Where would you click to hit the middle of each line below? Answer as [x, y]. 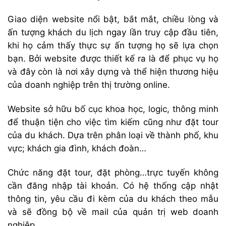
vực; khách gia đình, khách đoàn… [77, 148]
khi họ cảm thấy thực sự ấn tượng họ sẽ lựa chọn [113, 45]
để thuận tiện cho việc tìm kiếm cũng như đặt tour [113, 122]
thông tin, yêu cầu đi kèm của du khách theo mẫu [113, 199]
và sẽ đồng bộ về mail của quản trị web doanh [113, 212]
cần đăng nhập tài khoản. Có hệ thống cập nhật [113, 185]
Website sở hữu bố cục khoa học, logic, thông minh [113, 109]
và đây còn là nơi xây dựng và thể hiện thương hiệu [113, 71]
